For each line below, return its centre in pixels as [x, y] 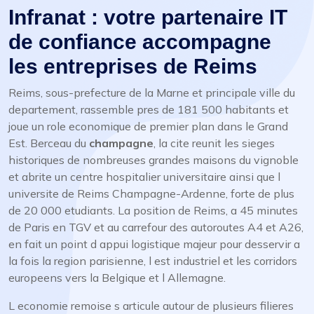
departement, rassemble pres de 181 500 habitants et [149, 109]
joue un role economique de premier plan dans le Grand [148, 126]
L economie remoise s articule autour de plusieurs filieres [151, 306]
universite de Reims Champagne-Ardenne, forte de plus [151, 193]
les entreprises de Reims [133, 66]
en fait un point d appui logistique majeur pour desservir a [154, 244]
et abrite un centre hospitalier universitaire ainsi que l [144, 177]
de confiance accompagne [140, 42]
